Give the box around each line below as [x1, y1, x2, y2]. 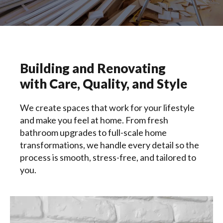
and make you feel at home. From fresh [20, 114, 168, 125]
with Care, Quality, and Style [20, 76, 187, 92]
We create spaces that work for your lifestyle [20, 102, 195, 113]
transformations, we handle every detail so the [20, 139, 199, 150]
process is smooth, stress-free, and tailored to [20, 152, 196, 163]
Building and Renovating [20, 60, 166, 76]
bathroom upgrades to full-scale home [20, 127, 167, 138]
